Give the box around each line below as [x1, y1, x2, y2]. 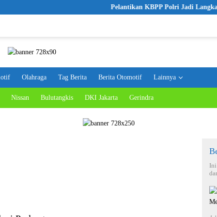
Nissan [11, 93, 29, 101]
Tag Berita [58, 73, 87, 81]
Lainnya [154, 73, 176, 81]
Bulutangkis [41, 93, 73, 101]
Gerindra [129, 93, 154, 101]
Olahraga [22, 73, 46, 81]
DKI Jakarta [85, 93, 118, 101]
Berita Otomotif [98, 73, 142, 81]
